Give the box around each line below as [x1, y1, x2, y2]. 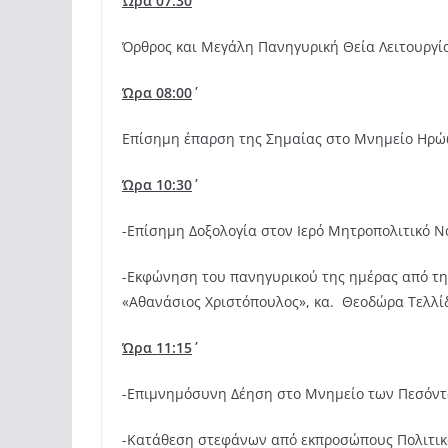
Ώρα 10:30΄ [122, 175, 192, 195]
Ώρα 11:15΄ [122, 338, 192, 358]
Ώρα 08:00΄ [122, 83, 192, 103]
